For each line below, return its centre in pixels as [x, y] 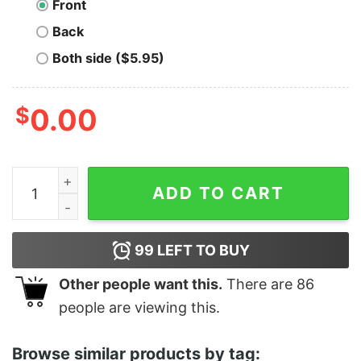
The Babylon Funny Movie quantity [120, 178]
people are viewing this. [139, 308]
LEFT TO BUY [201, 251]
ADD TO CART [218, 193]
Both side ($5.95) [108, 58]
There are [259, 284]
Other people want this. [141, 284]
